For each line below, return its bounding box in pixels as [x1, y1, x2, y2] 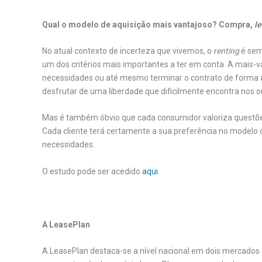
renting [213, 46, 239, 56]
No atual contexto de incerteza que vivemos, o [42, 46, 213, 56]
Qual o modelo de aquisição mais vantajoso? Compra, [42, 19, 254, 29]
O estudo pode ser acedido [42, 166, 142, 176]
